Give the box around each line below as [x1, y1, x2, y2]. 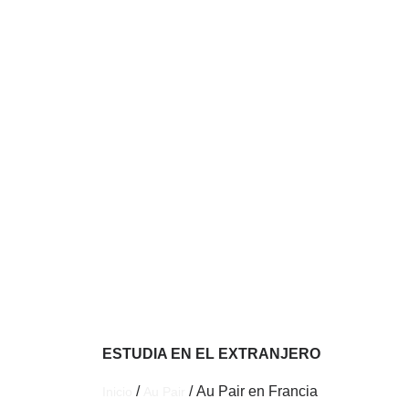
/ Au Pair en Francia [185, 383, 318, 399]
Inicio [102, 384, 132, 399]
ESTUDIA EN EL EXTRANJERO [102, 346, 320, 362]
